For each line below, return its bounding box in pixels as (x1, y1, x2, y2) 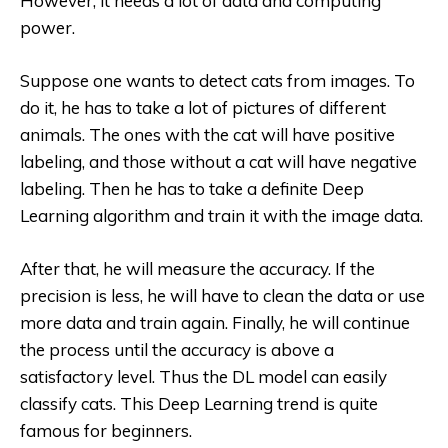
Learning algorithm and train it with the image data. (20, 204, 423, 226)
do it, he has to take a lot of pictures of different (20, 96, 386, 118)
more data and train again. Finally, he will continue (20, 311, 410, 333)
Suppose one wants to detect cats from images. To (20, 69, 415, 91)
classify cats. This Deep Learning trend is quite (20, 392, 378, 414)
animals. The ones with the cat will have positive (20, 123, 395, 145)
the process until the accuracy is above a (20, 338, 334, 360)
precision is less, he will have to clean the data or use (20, 284, 425, 306)
